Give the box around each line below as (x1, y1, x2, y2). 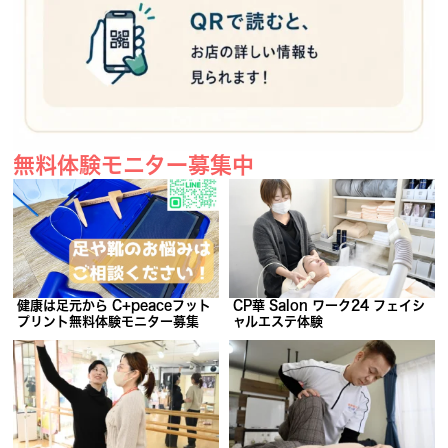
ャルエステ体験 (233, 314, 324, 328)
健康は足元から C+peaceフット (17, 298, 212, 312)
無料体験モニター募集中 (13, 153, 255, 176)
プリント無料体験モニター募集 (17, 314, 200, 328)
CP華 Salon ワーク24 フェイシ (233, 298, 426, 312)
